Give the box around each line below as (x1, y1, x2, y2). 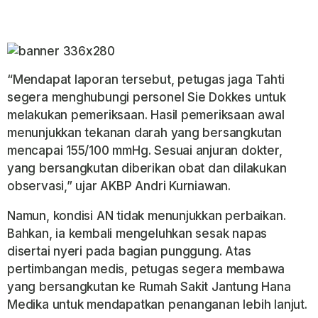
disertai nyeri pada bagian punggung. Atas (7, 243, 251, 258)
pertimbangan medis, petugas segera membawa (7, 261, 285, 276)
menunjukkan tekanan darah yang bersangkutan (7, 125, 282, 140)
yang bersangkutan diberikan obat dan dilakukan (7, 160, 287, 175)
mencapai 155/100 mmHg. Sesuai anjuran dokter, (7, 143, 283, 158)
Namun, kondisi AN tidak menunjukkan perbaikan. (7, 208, 286, 223)
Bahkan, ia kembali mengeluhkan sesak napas (7, 226, 268, 241)
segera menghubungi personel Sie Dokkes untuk (7, 89, 286, 104)
